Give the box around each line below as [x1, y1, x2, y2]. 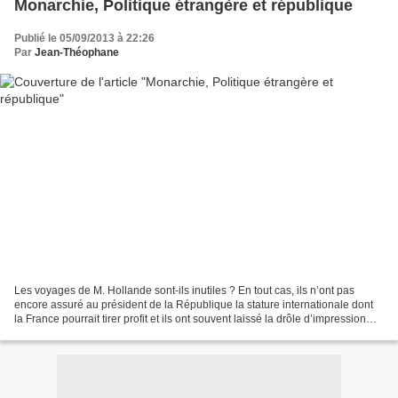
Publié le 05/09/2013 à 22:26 [14, 32, 155, 45]
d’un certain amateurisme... [14, 326, 145, 339]
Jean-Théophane [35, 46, 119, 60]
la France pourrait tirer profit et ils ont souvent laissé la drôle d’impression [14, 312, 366, 325]
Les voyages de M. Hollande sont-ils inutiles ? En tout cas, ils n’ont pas [14, 283, 354, 297]
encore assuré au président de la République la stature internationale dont [14, 298, 373, 311]
